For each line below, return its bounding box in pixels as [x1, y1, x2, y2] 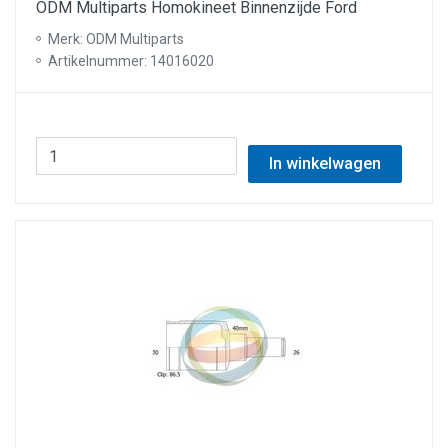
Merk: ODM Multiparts [48, 31, 184, 47]
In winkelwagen [268, 154, 381, 173]
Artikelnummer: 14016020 [48, 53, 214, 69]
